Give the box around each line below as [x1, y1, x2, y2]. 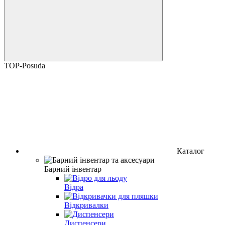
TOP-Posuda [4, 61, 45, 70]
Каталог [177, 146, 204, 155]
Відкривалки [64, 200, 108, 209]
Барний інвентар [44, 164, 101, 173]
